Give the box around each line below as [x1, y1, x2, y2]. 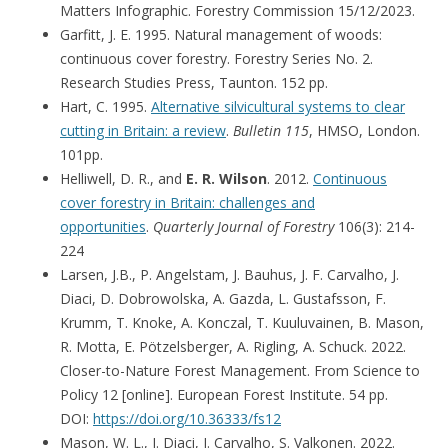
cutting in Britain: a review [60, 120, 226, 140]
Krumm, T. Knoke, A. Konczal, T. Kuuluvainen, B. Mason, [60, 312, 424, 332]
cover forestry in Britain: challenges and [60, 192, 315, 212]
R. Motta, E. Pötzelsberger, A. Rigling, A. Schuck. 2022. [60, 336, 406, 356]
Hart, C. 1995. [60, 96, 151, 116]
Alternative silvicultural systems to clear [151, 96, 405, 116]
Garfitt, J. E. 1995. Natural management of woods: [60, 24, 382, 44]
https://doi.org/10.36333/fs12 [93, 408, 281, 428]
